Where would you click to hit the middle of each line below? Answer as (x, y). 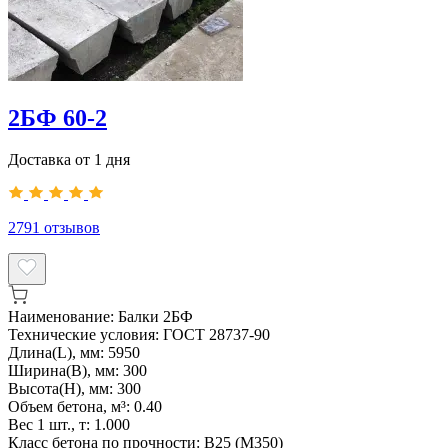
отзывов (72, 228)
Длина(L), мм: (58, 353)
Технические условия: (85, 335)
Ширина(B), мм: (65, 371)
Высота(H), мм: (62, 389)
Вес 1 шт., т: (51, 425)
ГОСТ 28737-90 (216, 335)
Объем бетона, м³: (71, 407)
